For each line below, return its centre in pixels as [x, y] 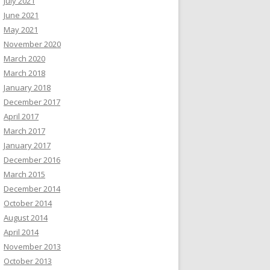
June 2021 [21, 15]
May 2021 [21, 30]
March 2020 [24, 58]
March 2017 [24, 131]
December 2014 [32, 189]
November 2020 [32, 44]
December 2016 [32, 160]
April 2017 [21, 116]
